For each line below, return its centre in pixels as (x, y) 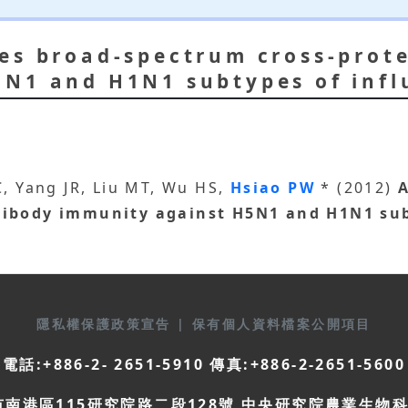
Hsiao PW (275, 188)
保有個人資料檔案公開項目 (282, 324)
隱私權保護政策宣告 (107, 324)
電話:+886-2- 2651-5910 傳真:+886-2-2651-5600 (204, 365)
